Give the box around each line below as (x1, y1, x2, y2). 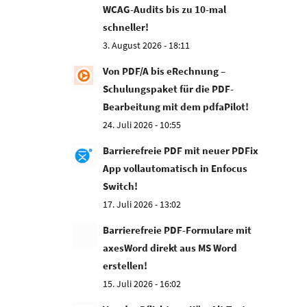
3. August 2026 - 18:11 (103, 39, 191, 51)
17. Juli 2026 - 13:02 (103, 198, 182, 210)
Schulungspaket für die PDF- (103, 82, 234, 95)
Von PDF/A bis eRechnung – (103, 64, 226, 77)
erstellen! (103, 259, 148, 272)
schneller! (103, 21, 149, 34)
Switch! (103, 180, 138, 193)
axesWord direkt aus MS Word (103, 241, 238, 254)
